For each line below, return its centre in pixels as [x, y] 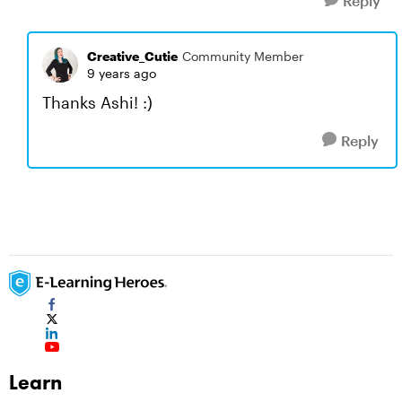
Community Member [243, 56]
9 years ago [122, 73]
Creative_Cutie [132, 56]
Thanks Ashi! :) [97, 102]
